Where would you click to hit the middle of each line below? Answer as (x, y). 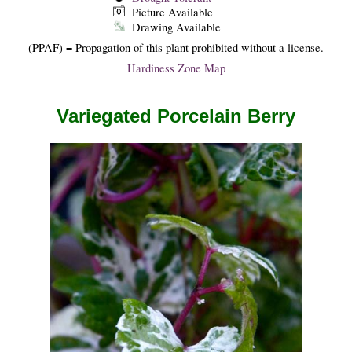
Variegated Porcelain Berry (176, 115)
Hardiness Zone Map (176, 68)
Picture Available (172, 12)
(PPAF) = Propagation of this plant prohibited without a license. (176, 47)
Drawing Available (176, 27)
